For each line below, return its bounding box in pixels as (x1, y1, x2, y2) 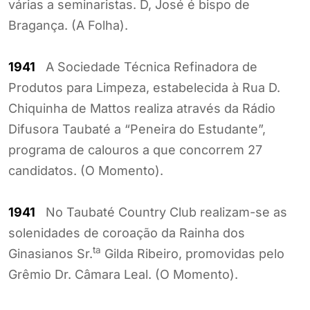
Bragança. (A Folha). (8, 17, 128, 33)
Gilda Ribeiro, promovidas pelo (101, 246, 284, 261)
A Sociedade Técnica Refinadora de (35, 59, 257, 74)
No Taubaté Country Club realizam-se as (35, 204, 287, 219)
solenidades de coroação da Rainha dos (8, 225, 245, 240)
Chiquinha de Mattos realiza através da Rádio (8, 100, 275, 116)
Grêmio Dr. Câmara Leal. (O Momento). (8, 266, 238, 282)
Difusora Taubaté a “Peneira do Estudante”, (8, 121, 266, 136)
